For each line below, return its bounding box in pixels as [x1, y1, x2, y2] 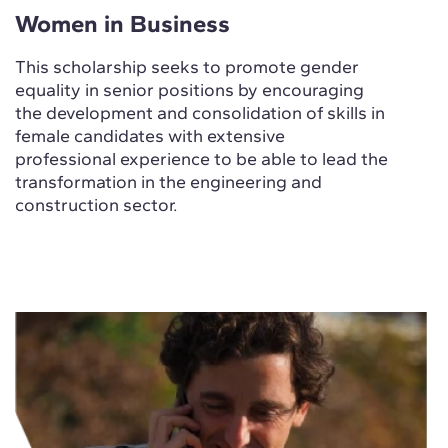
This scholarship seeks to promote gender [14, 56, 359, 79]
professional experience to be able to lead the [14, 148, 388, 171]
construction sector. [14, 194, 178, 217]
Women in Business [14, 9, 230, 39]
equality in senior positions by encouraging [14, 79, 364, 102]
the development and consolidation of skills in [14, 102, 385, 125]
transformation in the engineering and [14, 171, 322, 194]
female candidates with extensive [14, 125, 285, 148]
